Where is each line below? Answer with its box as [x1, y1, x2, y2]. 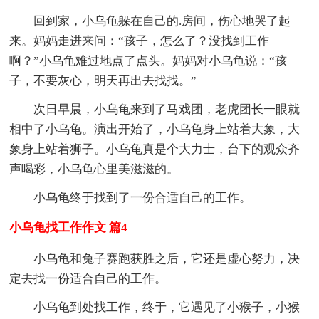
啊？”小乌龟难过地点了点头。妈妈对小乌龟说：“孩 [9, 53, 288, 68]
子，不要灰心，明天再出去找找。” [9, 73, 197, 88]
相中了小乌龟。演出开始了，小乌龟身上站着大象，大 [9, 122, 300, 136]
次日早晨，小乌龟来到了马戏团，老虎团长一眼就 [9, 102, 300, 116]
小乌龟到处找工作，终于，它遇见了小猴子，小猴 [9, 300, 300, 314]
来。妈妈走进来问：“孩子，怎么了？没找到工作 [9, 33, 270, 48]
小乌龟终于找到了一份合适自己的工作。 [9, 190, 252, 204]
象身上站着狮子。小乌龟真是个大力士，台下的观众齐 [9, 142, 300, 156]
